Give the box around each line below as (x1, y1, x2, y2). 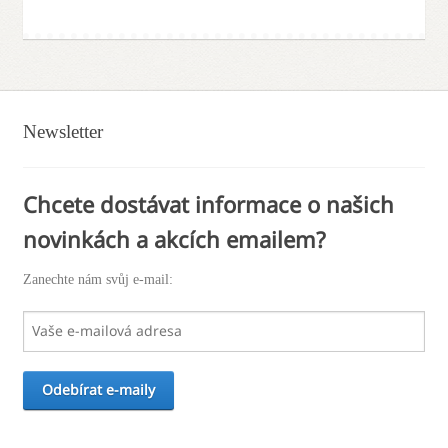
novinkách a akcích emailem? (22, 224, 326, 255)
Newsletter (22, 121, 103, 143)
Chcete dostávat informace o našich (22, 189, 394, 220)
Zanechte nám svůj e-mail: (22, 272, 173, 288)
